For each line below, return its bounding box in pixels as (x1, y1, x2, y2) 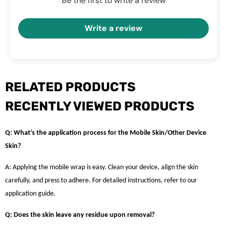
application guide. (5, 190, 56, 198)
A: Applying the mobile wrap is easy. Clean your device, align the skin (5, 164, 198, 171)
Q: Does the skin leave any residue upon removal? (5, 211, 155, 219)
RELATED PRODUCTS (5, 80, 136, 94)
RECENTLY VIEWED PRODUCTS (5, 99, 195, 113)
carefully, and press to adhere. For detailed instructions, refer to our (5, 177, 197, 184)
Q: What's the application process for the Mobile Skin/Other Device (5, 129, 206, 137)
